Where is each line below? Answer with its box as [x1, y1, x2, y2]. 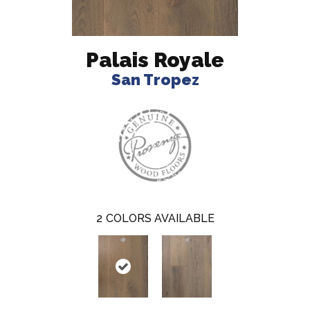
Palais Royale [86, 48, 224, 72]
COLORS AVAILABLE [105, 212, 215, 226]
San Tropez [111, 71, 199, 89]
